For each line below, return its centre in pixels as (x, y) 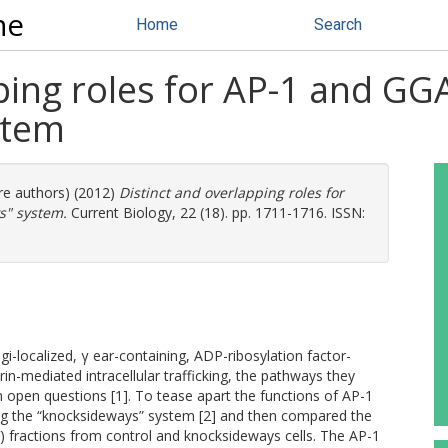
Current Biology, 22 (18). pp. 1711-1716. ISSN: (216, 212)
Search (338, 24)
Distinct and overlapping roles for (231, 192)
